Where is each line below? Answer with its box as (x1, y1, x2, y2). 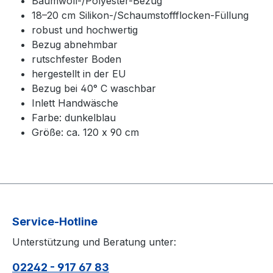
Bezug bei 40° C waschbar (32, 82, 156, 94)
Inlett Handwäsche (32, 97, 118, 109)
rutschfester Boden (32, 53, 121, 65)
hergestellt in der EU (32, 68, 126, 80)
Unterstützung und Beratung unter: (12, 236, 176, 248)
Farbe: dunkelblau (32, 112, 116, 124)
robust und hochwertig (32, 24, 138, 36)
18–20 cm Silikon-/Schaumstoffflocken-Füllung (32, 9, 249, 21)
